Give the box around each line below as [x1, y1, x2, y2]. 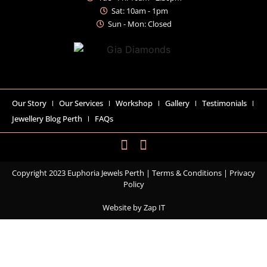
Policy [123, 179, 144, 190]
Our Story [12, 98, 46, 109]
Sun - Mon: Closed [108, 18, 172, 29]
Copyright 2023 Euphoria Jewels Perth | [12, 167, 152, 179]
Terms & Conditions [152, 167, 222, 179]
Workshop [116, 98, 153, 109]
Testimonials [202, 98, 247, 109]
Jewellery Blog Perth [12, 113, 82, 125]
